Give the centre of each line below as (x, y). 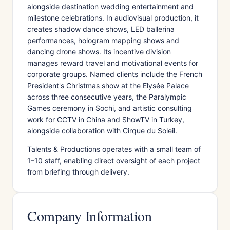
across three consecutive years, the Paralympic (107, 97)
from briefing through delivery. (78, 172)
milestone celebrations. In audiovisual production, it (113, 18)
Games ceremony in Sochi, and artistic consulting (110, 108)
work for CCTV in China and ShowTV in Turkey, (106, 119)
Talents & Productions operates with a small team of (114, 149)
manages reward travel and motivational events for (113, 63)
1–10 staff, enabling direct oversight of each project (114, 160)
